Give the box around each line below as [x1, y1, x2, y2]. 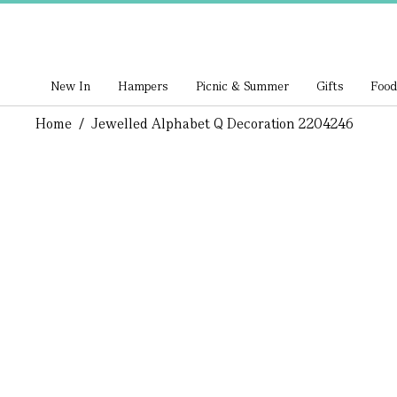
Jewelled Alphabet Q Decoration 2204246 [90, 114, 354, 133]
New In [51, 78, 91, 94]
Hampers [118, 78, 169, 94]
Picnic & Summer [195, 78, 289, 94]
